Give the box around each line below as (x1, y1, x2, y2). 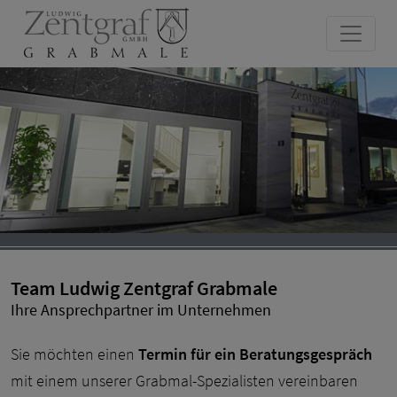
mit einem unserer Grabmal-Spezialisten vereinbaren (11, 370, 358, 391)
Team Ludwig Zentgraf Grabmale (11, 275, 277, 300)
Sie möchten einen (11, 343, 138, 364)
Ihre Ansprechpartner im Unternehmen (11, 300, 271, 320)
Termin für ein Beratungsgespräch (138, 343, 372, 364)
